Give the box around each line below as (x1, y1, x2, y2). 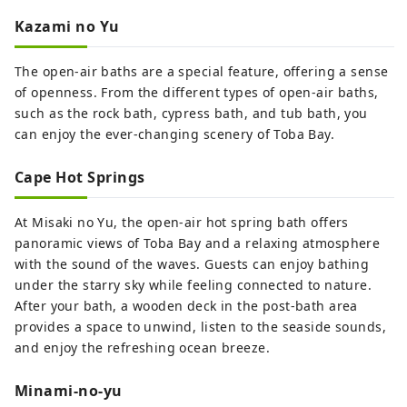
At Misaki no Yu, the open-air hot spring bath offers (15, 213, 349, 231)
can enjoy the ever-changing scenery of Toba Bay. (15, 124, 335, 143)
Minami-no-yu (15, 380, 123, 401)
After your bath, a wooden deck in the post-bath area (15, 296, 358, 314)
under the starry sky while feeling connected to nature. (15, 275, 372, 293)
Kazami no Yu (15, 15, 120, 36)
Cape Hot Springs (15, 166, 145, 187)
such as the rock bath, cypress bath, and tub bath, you (15, 104, 368, 122)
